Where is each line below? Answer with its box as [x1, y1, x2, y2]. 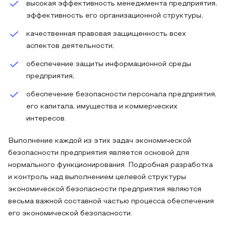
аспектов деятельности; [26, 43, 114, 49]
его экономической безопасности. [8, 210, 132, 217]
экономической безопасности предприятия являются [8, 186, 201, 193]
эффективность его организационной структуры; [26, 13, 203, 19]
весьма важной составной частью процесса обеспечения [8, 198, 214, 205]
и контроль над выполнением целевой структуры [8, 174, 186, 181]
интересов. [26, 116, 66, 122]
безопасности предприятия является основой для [8, 150, 189, 156]
